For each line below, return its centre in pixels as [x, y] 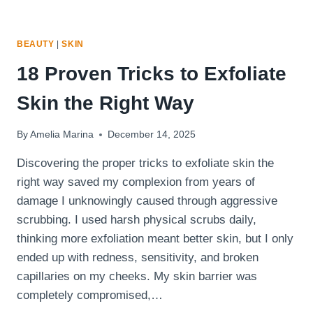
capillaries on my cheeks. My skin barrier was [137, 277]
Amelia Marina [62, 135]
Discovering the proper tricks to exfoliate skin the [145, 163]
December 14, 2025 [152, 135]
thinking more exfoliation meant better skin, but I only [155, 239]
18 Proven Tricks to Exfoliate [152, 73]
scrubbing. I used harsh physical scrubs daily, [137, 220]
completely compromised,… [90, 296]
